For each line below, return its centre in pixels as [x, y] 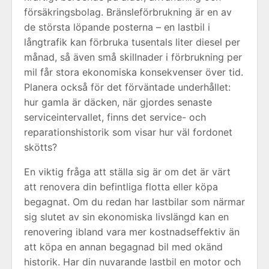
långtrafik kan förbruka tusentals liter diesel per [132, 42]
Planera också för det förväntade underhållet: [127, 87]
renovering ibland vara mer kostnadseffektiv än [132, 232]
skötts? [41, 147]
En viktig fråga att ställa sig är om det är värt [127, 172]
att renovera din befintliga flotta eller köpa [121, 187]
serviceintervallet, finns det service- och [115, 117]
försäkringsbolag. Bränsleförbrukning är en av [128, 12]
